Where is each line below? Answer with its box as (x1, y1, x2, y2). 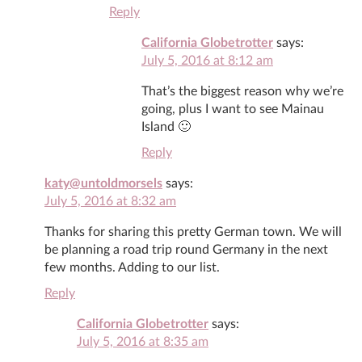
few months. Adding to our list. (44, 260, 220, 274)
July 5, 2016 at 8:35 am (77, 335, 208, 348)
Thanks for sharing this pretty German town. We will (44, 225, 342, 238)
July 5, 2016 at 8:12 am (141, 53, 273, 67)
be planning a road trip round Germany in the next (44, 242, 328, 256)
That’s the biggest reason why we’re (141, 84, 343, 98)
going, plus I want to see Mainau (141, 102, 324, 116)
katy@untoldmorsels (44, 176, 162, 190)
